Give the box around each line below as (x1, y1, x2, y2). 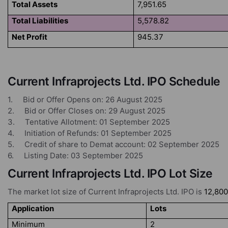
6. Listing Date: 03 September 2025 (8, 151, 143, 160)
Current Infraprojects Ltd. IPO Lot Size (8, 166, 213, 181)
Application (12, 204, 54, 213)
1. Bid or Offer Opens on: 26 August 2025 (8, 95, 162, 104)
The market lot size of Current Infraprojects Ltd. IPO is (8, 187, 204, 196)
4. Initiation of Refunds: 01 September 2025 (8, 128, 172, 138)
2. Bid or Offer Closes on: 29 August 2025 (8, 106, 165, 116)
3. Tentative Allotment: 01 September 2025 (8, 117, 170, 127)
